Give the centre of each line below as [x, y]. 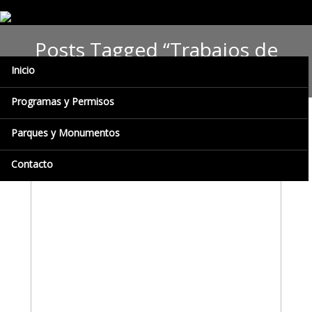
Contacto [32, 164]
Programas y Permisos [63, 101]
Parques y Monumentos [65, 133]
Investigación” [156, 73]
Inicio [23, 70]
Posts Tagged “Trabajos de [156, 49]
